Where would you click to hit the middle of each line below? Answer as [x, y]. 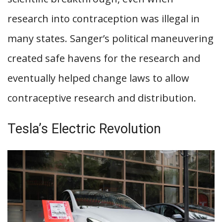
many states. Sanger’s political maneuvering [111, 39]
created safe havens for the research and [104, 58]
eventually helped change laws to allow [98, 78]
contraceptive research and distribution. [102, 98]
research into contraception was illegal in [104, 19]
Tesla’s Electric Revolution [84, 129]
